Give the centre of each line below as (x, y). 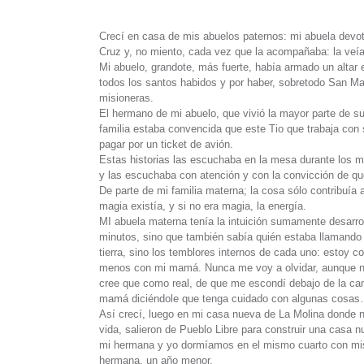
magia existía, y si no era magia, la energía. (203, 206)
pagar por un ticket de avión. (166, 145)
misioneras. (126, 98)
